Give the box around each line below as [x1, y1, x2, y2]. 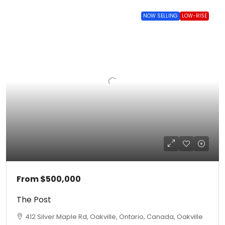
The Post [17, 194, 51, 206]
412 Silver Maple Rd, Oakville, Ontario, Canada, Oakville [25, 212, 203, 222]
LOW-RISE [182, 12, 207, 20]
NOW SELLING [143, 12, 178, 20]
